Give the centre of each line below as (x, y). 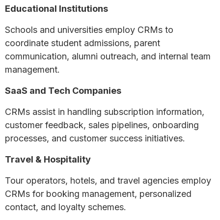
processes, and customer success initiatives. (95, 138)
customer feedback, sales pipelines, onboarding (102, 125)
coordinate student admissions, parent (82, 43)
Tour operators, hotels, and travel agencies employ (108, 180)
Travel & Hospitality (48, 159)
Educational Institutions (56, 8)
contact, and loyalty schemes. (66, 207)
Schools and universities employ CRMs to (89, 29)
